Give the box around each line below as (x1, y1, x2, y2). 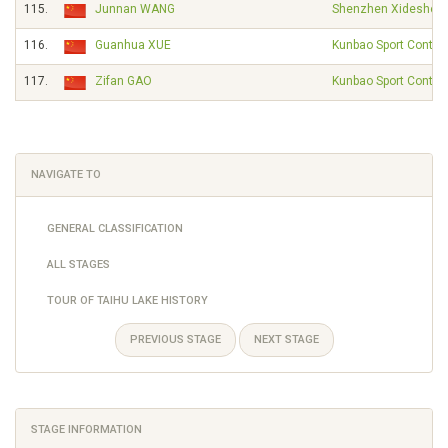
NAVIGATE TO (31, 168, 101, 181)
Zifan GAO (95, 74, 152, 88)
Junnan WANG (95, 2, 175, 16)
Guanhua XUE (95, 38, 171, 52)
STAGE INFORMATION (31, 423, 142, 436)
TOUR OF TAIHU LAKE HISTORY (47, 294, 208, 307)
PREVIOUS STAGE (129, 333, 221, 346)
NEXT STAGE (253, 333, 319, 346)
